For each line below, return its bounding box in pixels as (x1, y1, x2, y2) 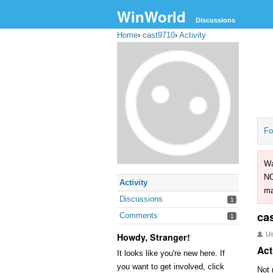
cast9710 (143, 30, 175, 40)
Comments (119, 211, 158, 220)
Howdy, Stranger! (117, 231, 190, 243)
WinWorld (117, 6, 186, 27)
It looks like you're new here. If (117, 249, 225, 258)
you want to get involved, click (117, 262, 224, 271)
